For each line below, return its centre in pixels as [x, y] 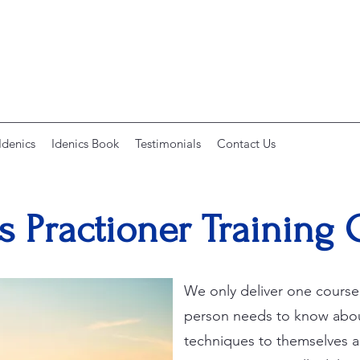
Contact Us [246, 143]
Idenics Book [85, 143]
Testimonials [168, 143]
